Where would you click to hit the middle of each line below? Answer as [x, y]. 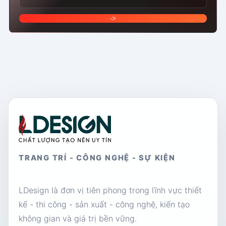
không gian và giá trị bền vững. [78, 218]
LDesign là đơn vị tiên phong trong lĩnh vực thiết [110, 190]
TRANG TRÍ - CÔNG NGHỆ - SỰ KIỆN [97, 158]
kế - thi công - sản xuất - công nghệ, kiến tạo [104, 204]
